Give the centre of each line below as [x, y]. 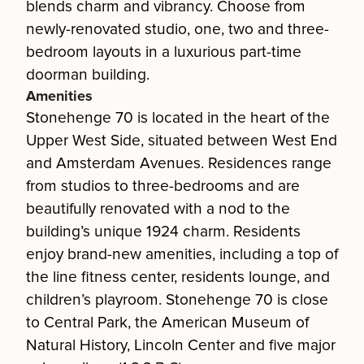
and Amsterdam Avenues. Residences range [179, 163]
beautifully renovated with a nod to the [158, 209]
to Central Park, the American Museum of [167, 323]
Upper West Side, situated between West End [182, 141]
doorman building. [88, 75]
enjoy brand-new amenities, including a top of [182, 254]
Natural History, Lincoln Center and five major [181, 345]
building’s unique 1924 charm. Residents [163, 232]
